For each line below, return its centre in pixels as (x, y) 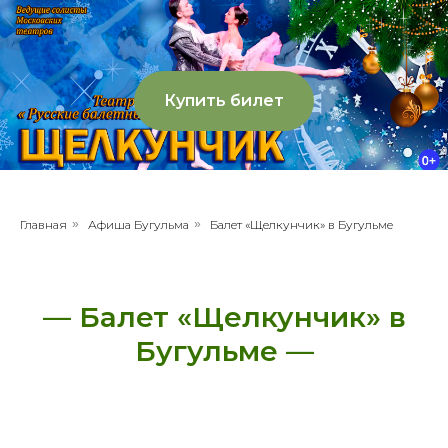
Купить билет (224, 101)
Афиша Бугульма (138, 224)
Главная (43, 224)
